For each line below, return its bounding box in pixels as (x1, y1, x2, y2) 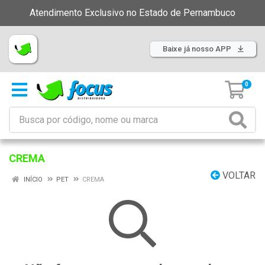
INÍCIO (22, 176, 43, 183)
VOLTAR (220, 170, 256, 181)
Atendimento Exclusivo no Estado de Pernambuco (30, 7, 235, 18)
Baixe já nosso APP (163, 44, 233, 53)
